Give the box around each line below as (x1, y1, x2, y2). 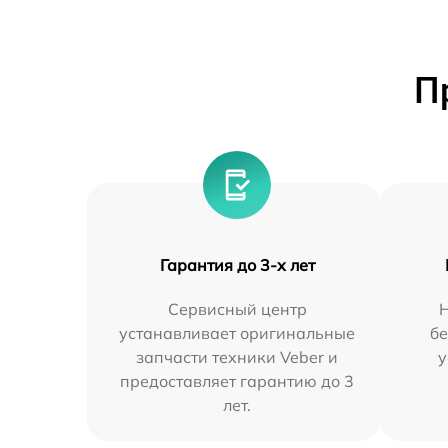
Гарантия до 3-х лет (159, 255, 315, 276)
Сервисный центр (167, 299, 307, 320)
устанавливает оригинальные (119, 323, 356, 344)
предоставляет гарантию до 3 (120, 371, 355, 392)
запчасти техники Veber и (136, 347, 339, 368)
